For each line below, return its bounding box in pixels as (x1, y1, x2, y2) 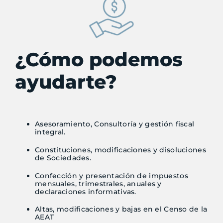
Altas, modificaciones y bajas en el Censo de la (34, 205, 208, 214)
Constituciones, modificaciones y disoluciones (34, 145, 206, 154)
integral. (34, 127, 66, 137)
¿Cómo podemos (14, 48, 183, 72)
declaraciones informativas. (34, 187, 136, 196)
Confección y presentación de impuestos (34, 171, 188, 180)
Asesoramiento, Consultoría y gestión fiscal (34, 119, 195, 129)
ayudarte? (14, 70, 117, 94)
